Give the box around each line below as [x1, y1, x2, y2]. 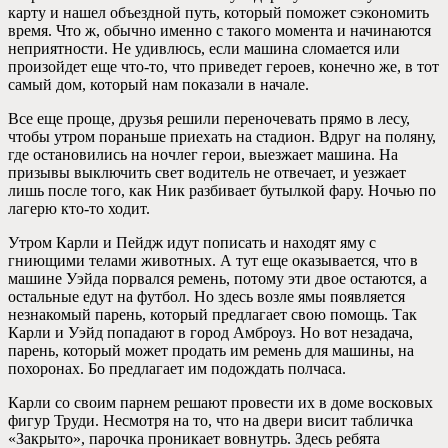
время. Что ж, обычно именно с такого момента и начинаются [8, 22, 431, 40]
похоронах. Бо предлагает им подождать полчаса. [8, 360, 346, 378]
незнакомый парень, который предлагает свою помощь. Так [8, 306, 417, 324]
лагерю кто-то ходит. [8, 200, 150, 218]
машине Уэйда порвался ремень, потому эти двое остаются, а [8, 270, 427, 288]
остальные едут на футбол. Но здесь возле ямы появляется [8, 288, 405, 306]
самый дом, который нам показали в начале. [8, 76, 309, 94]
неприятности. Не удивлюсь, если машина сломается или [8, 40, 400, 58]
